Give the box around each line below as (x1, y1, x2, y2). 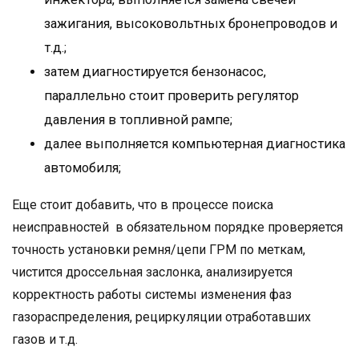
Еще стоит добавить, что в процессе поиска (12, 196, 273, 212)
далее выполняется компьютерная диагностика (44, 135, 345, 151)
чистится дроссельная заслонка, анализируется (12, 264, 292, 280)
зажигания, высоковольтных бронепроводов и (44, 15, 337, 31)
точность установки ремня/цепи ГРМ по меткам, (12, 241, 305, 257)
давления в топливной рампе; (44, 111, 232, 127)
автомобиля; (44, 159, 121, 175)
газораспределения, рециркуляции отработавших (12, 309, 311, 325)
